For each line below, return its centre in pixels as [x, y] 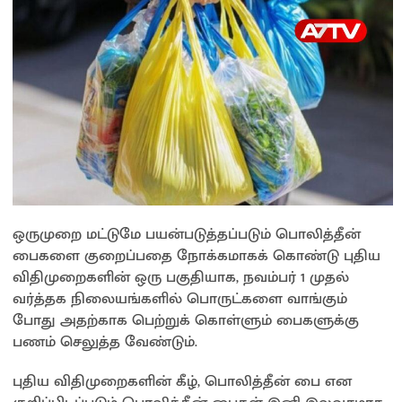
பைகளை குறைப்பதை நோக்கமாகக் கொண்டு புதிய [197, 255]
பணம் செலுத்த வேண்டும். [105, 341]
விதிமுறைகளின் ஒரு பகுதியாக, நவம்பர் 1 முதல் [181, 277]
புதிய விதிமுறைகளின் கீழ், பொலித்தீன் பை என [182, 381]
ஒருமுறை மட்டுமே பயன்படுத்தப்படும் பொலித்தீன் [187, 234]
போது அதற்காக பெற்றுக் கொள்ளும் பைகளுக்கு [186, 320]
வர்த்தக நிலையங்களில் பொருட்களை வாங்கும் [180, 298]
